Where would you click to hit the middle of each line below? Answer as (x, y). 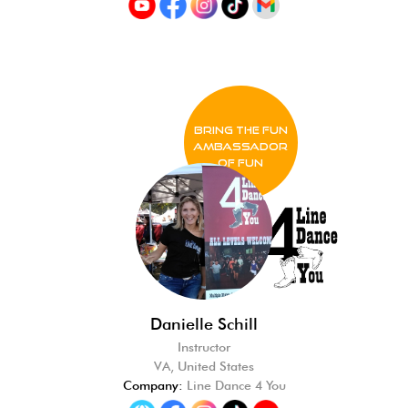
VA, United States (204, 366)
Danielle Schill (204, 324)
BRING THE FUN (240, 130)
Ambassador (240, 146)
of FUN (240, 163)
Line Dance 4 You (234, 385)
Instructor (204, 347)
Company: (153, 385)
